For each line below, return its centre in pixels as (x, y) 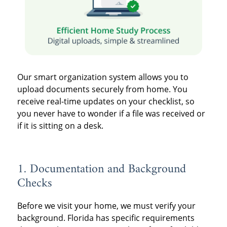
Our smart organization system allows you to (103, 77)
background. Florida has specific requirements (106, 218)
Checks (34, 184)
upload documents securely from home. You (102, 89)
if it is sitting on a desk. (60, 126)
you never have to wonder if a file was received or (111, 114)
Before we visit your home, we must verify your (106, 206)
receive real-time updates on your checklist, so (106, 102)
